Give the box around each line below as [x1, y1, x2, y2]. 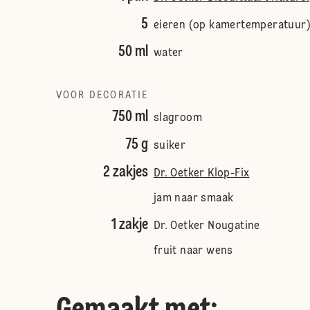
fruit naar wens [153, 246, 233, 257]
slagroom [153, 113, 202, 124]
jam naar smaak [153, 193, 234, 204]
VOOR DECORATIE [55, 91, 149, 100]
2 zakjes [102, 165, 148, 180]
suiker [153, 140, 186, 152]
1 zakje [111, 217, 148, 232]
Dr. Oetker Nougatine [153, 221, 260, 232]
